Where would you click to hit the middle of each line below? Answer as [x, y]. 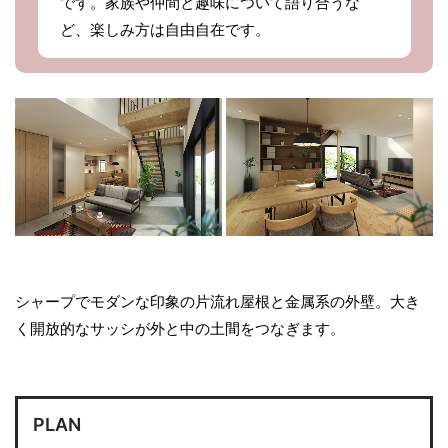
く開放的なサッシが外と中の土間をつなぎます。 [180, 328]
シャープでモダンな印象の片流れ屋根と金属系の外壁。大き [217, 301]
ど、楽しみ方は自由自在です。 [165, 30]
